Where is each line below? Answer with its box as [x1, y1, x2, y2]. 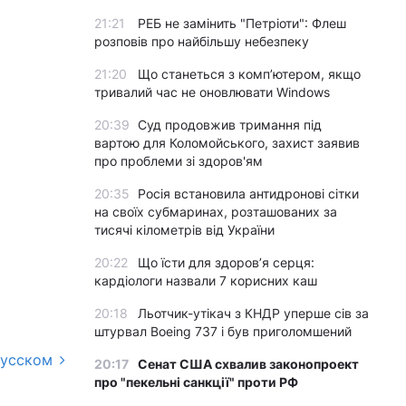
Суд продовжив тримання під [138, 117, 322, 132]
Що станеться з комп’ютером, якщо [138, 66, 361, 82]
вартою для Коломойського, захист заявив [94, 135, 360, 150]
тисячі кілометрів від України [94, 222, 275, 237]
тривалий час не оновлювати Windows [94, 84, 330, 100]
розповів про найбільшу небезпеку [94, 34, 309, 49]
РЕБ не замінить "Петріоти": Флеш [138, 15, 346, 31]
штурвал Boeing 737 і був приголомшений [94, 324, 352, 339]
